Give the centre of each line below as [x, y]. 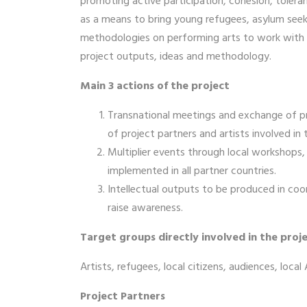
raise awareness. [145, 208]
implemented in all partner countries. [192, 171]
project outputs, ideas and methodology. [176, 57]
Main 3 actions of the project [155, 86]
